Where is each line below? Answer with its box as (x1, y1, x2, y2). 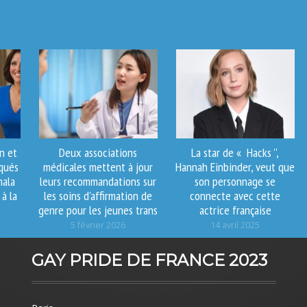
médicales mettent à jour (43, 158, 153, 175)
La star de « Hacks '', (191, 143, 279, 160)
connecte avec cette (190, 186, 280, 204)
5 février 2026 (71, 219, 125, 231)
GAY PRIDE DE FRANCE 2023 (31, 249, 267, 270)
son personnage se (195, 172, 275, 189)
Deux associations (59, 143, 137, 160)
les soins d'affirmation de (44, 186, 152, 204)
